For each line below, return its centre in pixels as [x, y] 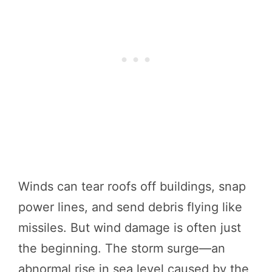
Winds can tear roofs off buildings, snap [132, 186]
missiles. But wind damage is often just [130, 227]
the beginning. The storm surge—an [122, 248]
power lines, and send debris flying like [130, 207]
